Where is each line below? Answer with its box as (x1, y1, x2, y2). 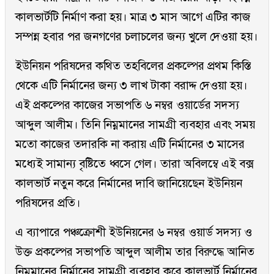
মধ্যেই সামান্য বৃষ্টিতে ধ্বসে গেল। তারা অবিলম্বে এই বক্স (15, 157, 254, 171)
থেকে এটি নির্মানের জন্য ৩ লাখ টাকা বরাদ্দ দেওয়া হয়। (15, 79, 248, 92)
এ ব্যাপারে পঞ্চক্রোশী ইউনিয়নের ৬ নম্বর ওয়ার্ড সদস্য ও (15, 226, 252, 239)
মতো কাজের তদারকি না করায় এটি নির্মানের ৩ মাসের (15, 138, 245, 151)
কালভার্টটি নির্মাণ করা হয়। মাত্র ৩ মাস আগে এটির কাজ (15, 10, 251, 24)
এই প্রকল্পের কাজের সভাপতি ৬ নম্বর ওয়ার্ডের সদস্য (15, 98, 239, 112)
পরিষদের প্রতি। (15, 196, 81, 210)
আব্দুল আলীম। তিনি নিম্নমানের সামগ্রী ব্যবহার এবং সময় (15, 118, 255, 131)
